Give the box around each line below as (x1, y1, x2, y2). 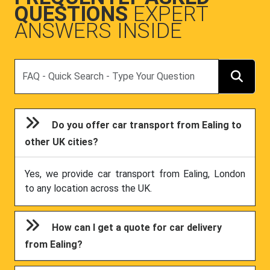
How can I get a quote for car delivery (52, 222, 222, 234)
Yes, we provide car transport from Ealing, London (25, 168, 245, 180)
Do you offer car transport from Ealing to (52, 119, 242, 131)
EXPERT (133, 1, 208, 27)
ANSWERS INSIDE (14, 18, 182, 43)
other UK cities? (25, 136, 99, 148)
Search (14, 59, 43, 71)
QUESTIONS (14, 1, 133, 27)
